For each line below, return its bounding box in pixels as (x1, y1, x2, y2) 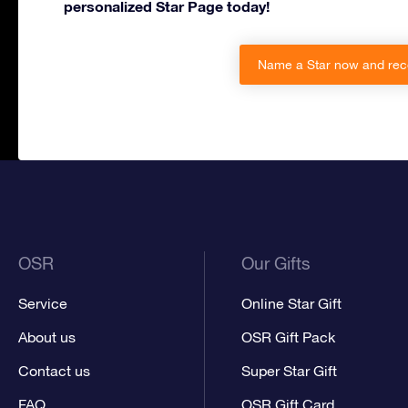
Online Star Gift (241, 295, 342, 312)
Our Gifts (241, 253, 311, 274)
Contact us (18, 362, 90, 380)
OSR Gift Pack (241, 329, 336, 346)
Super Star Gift (241, 362, 338, 380)
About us (18, 329, 76, 346)
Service (18, 295, 67, 312)
